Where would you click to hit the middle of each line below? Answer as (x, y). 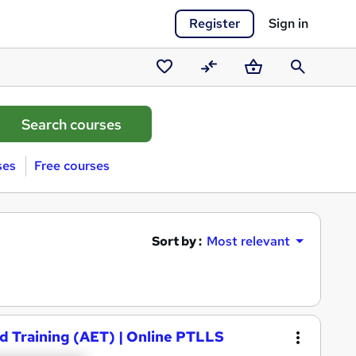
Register (215, 23)
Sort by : (177, 241)
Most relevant (248, 241)
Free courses (72, 166)
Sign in (288, 23)
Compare (223, 87)
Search (305, 87)
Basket (261, 87)
